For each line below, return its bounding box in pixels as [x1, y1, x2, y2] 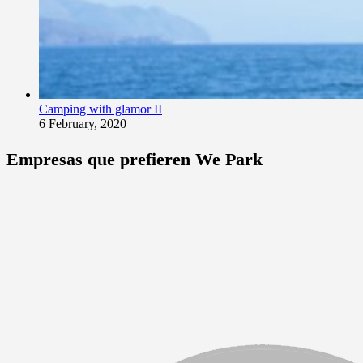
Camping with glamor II [39, 102, 162, 117]
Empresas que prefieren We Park [6, 149, 263, 170]
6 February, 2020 [39, 117, 126, 131]
